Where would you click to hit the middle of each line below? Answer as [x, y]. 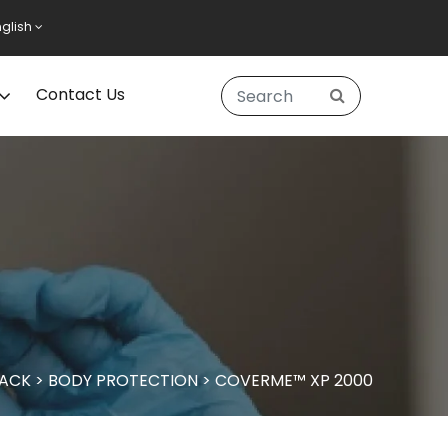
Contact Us [81, 95]
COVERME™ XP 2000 [293, 380]
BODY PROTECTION [122, 380]
